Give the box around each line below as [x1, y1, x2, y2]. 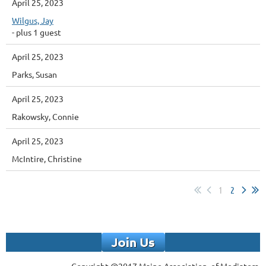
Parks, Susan [12, 69, 57, 80]
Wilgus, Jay [12, 15, 53, 26]
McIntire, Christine [12, 153, 82, 164]
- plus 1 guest [12, 27, 61, 38]
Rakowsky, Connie [12, 111, 79, 122]
